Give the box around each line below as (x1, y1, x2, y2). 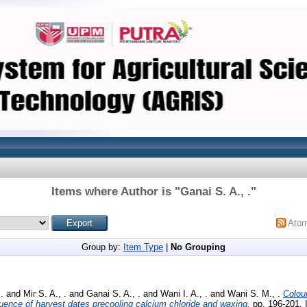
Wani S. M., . (228, 288, 280, 299)
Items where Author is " (51, 185, 180, 198)
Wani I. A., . (160, 288, 208, 299)
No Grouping (171, 242, 225, 252)
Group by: (82, 242, 123, 252)
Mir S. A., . (23, 288, 66, 299)
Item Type (123, 242, 163, 252)
